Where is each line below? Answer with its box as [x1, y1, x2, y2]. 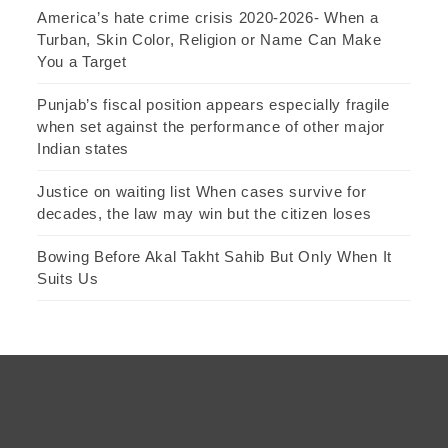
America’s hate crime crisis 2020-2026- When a [37, 8, 379, 26]
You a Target [37, 52, 127, 70]
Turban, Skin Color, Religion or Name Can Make [37, 30, 382, 48]
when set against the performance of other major [37, 117, 385, 135]
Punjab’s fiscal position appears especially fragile [37, 95, 390, 113]
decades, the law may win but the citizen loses [37, 204, 372, 222]
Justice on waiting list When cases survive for [37, 182, 367, 200]
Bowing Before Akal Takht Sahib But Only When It [37, 247, 392, 265]
